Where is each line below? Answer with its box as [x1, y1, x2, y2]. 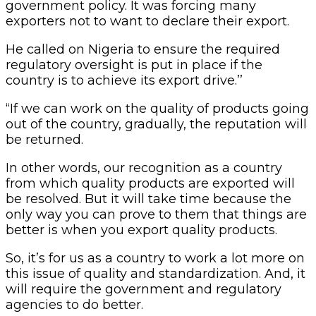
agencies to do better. [6, 296, 143, 312]
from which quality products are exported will [6, 175, 295, 191]
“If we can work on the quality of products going [6, 100, 309, 116]
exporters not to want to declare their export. [6, 13, 293, 29]
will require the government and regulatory [6, 281, 281, 297]
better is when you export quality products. [6, 221, 281, 238]
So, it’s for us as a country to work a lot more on [6, 250, 305, 266]
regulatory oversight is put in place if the [6, 56, 262, 73]
